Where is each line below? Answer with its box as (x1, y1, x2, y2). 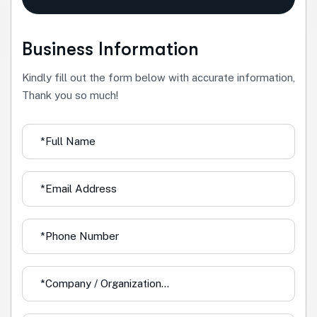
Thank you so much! (22, 88, 118, 101)
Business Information (22, 38, 199, 59)
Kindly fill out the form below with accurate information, (22, 71, 295, 83)
